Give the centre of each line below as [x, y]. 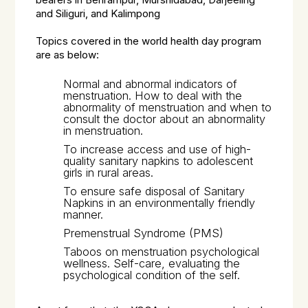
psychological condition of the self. [152, 275]
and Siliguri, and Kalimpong [98, 14]
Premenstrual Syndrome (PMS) [144, 233]
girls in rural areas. [109, 172]
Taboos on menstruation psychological [162, 251]
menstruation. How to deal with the [153, 95]
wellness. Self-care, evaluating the [152, 263]
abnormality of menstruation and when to [168, 107]
